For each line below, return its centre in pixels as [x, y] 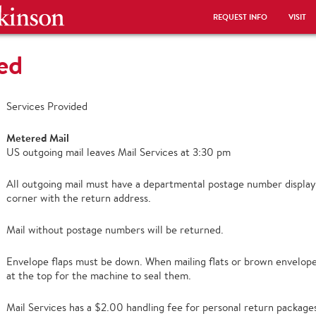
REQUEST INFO [240, 17]
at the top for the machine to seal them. [99, 275]
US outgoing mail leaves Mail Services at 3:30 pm [119, 152]
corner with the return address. [79, 198]
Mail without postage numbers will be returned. [115, 230]
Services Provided [47, 106]
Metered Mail [38, 138]
